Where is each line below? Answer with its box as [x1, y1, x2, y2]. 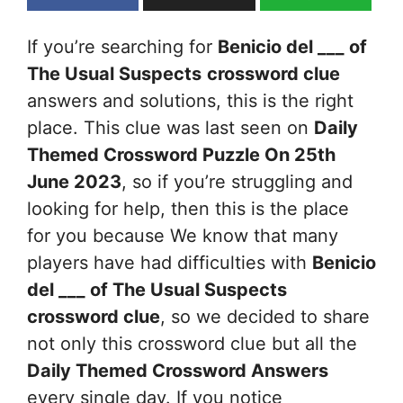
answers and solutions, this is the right [27, 89, 354, 112]
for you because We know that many [27, 224, 338, 246]
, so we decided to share [160, 305, 370, 327]
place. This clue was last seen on [27, 116, 314, 139]
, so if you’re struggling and [121, 170, 353, 193]
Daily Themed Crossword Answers [27, 359, 328, 381]
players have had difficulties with [27, 251, 312, 273]
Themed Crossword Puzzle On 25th [27, 143, 336, 166]
